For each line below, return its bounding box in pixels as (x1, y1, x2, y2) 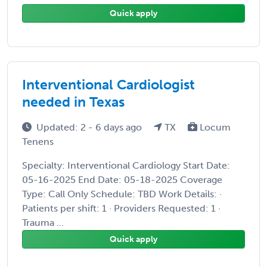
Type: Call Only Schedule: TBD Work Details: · (22, 188, 222, 200)
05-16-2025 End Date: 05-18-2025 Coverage (22, 173, 222, 185)
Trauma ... (22, 216, 64, 228)
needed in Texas (22, 93, 125, 110)
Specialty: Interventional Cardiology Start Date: (22, 159, 230, 171)
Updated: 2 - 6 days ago (36, 121, 144, 133)
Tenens (22, 135, 54, 147)
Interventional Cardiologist (22, 76, 195, 93)
